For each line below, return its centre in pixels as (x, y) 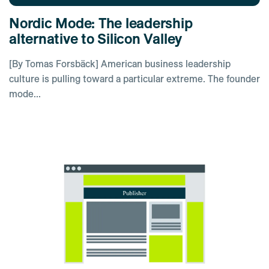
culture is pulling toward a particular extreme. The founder (134, 79)
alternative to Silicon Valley (97, 39)
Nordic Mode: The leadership (101, 23)
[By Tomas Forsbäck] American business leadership (120, 64)
